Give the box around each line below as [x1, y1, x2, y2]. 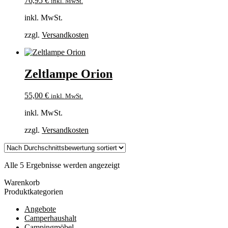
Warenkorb [4, 178, 40, 187]
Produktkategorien [4, 187, 63, 196]
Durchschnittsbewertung [119, 169, 197, 178]
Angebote [24, 204, 56, 213]
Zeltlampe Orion [24, 67, 112, 81]
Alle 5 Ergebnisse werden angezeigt [4, 160, 120, 169]
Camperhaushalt [24, 213, 76, 222]
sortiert [119, 178, 141, 187]
